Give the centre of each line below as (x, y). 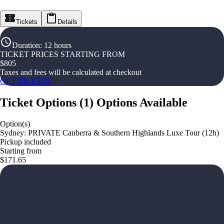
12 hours (58, 45)
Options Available (142, 102)
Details (67, 22)
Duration (26, 45)
